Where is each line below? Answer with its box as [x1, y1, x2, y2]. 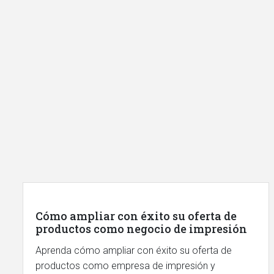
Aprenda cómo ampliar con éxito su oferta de [35, 245, 232, 256]
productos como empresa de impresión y [35, 260, 215, 272]
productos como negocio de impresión [35, 221, 247, 236]
